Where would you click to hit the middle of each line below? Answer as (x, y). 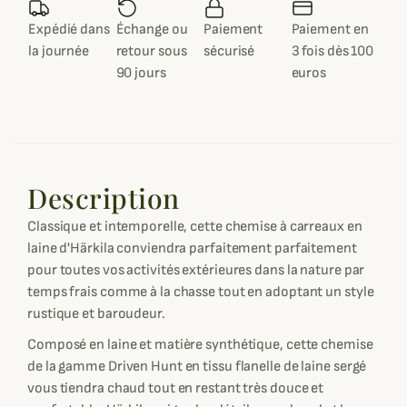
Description (104, 198)
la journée (59, 51)
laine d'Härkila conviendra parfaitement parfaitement (192, 248)
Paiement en (330, 30)
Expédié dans (69, 30)
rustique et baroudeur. (96, 314)
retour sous (151, 51)
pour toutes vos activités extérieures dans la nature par (196, 270)
